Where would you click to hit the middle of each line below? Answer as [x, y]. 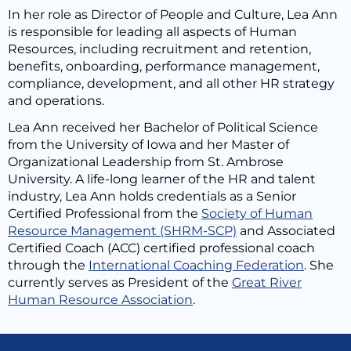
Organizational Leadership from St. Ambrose [146, 162]
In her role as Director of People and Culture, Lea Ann [173, 14]
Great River [267, 282]
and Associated [286, 231]
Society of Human [257, 213]
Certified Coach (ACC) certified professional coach [161, 248]
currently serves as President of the [120, 282]
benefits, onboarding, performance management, [164, 66]
